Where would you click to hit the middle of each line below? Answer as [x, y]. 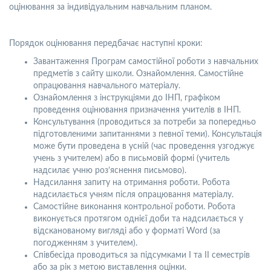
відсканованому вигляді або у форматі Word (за [127, 231]
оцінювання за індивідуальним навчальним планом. [110, 7]
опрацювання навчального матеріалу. [107, 86]
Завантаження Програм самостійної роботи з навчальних [146, 62]
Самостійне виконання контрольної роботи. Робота [134, 207]
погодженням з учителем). [85, 243]
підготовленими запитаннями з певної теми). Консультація [148, 134]
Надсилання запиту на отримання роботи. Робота [132, 183]
